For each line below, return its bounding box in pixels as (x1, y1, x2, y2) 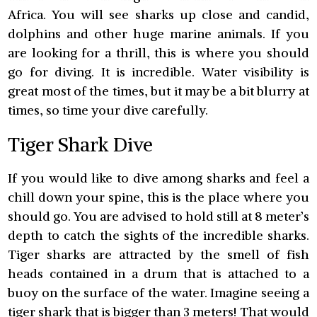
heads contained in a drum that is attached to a (8, 265, 309, 282)
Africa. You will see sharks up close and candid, (8, 6, 309, 23)
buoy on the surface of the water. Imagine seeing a (8, 284, 309, 301)
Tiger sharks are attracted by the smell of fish (8, 246, 309, 263)
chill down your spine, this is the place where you (8, 189, 309, 206)
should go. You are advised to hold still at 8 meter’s (8, 208, 309, 225)
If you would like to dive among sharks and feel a (8, 170, 309, 187)
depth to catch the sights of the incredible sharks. (8, 227, 309, 244)
